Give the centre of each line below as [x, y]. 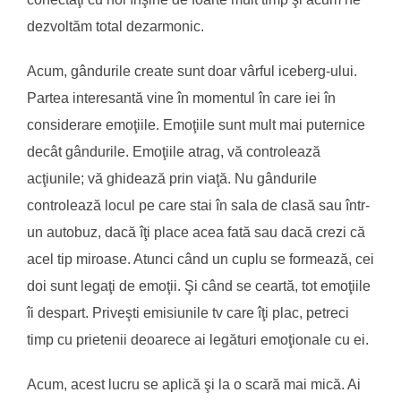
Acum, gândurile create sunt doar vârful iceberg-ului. [192, 71]
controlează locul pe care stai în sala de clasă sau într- [198, 205]
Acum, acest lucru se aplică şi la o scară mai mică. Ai [194, 384]
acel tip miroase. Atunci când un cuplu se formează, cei [200, 259]
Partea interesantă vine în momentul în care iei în [181, 98]
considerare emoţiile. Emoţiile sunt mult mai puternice [196, 124]
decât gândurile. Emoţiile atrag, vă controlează [174, 151]
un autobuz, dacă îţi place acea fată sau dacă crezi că [196, 232]
